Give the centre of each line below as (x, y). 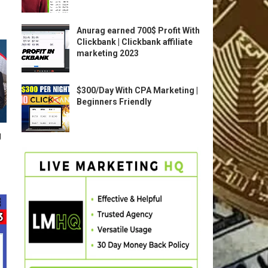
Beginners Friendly (114, 102)
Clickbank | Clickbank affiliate (135, 42)
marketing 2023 (108, 53)
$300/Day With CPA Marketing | (137, 90)
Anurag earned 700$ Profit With (138, 31)
